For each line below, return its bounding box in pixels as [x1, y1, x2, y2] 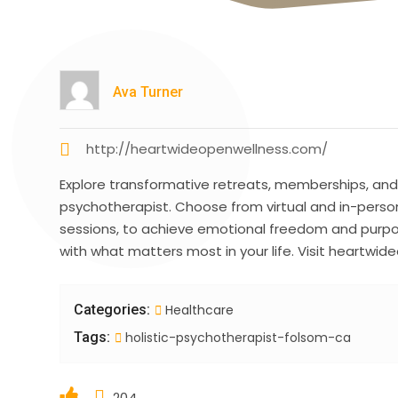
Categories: [74, 301, 151, 319]
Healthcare [165, 301, 235, 320]
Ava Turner [113, 84, 184, 101]
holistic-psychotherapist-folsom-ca [122, 329, 352, 347]
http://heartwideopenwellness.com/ [86, 139, 329, 159]
